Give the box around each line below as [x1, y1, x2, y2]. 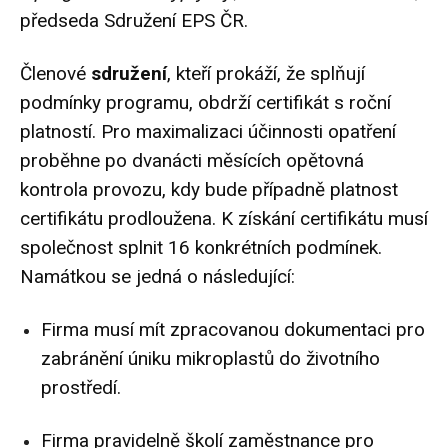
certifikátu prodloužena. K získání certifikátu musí [20, 207, 428, 231]
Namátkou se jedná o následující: [20, 265, 295, 289]
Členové [20, 62, 91, 86]
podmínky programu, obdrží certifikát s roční [20, 91, 391, 115]
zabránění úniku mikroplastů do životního [41, 347, 380, 371]
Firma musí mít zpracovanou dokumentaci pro [41, 318, 425, 342]
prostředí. [41, 376, 121, 400]
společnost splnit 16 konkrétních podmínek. [20, 236, 382, 260]
